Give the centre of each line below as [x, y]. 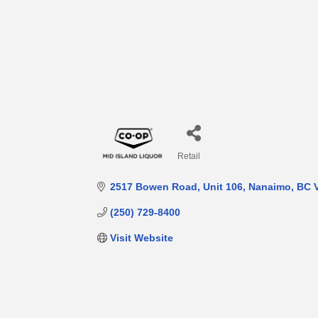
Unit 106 [223, 187]
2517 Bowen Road [153, 187]
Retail [189, 157]
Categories [202, 166]
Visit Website [141, 238]
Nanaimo [269, 187]
